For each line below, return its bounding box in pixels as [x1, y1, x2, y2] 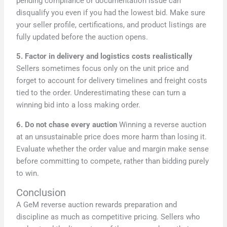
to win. [16, 168, 40, 178]
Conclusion [16, 186, 66, 199]
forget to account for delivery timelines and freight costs [16, 76, 208, 86]
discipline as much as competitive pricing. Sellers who [16, 212, 201, 222]
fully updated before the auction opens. [16, 32, 148, 42]
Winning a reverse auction [117, 120, 207, 129]
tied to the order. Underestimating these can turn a [16, 88, 186, 98]
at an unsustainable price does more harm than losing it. [16, 132, 207, 141]
